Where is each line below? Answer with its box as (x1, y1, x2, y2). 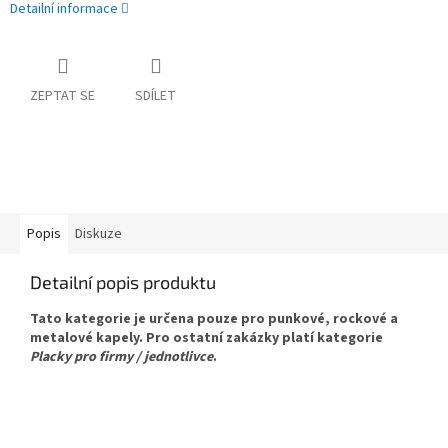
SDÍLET (135, 86, 176, 107)
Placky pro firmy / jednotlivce (30, 347, 213, 368)
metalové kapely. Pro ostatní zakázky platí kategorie (30, 328, 383, 349)
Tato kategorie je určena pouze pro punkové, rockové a (30, 309, 398, 330)
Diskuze (75, 224, 122, 245)
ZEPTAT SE (30, 86, 95, 107)
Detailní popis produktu (30, 271, 216, 294)
